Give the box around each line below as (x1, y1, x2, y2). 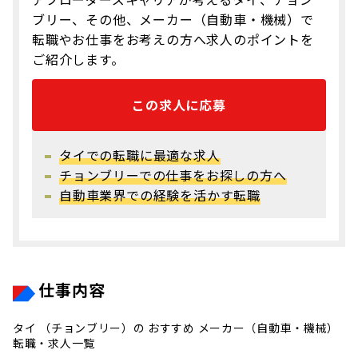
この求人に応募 (132, 95, 226, 114)
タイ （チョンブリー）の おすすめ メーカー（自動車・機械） (13, 320, 340, 336)
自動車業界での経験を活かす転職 (59, 185, 261, 205)
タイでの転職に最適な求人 (59, 145, 221, 165)
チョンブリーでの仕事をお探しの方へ (59, 165, 287, 185)
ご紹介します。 (32, 50, 125, 69)
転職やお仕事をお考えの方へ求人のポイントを (32, 30, 314, 49)
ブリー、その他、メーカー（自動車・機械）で (32, 10, 314, 29)
